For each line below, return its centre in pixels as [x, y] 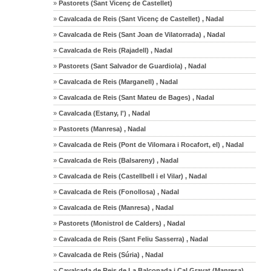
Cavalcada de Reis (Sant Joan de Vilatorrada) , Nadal [141, 34]
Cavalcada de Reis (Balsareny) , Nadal [118, 160]
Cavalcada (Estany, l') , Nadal [104, 113]
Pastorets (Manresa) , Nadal [102, 129]
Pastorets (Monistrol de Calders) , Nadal [121, 223]
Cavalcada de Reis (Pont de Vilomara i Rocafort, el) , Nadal [151, 144]
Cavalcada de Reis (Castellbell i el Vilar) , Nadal [132, 176]
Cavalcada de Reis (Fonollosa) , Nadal [118, 191]
